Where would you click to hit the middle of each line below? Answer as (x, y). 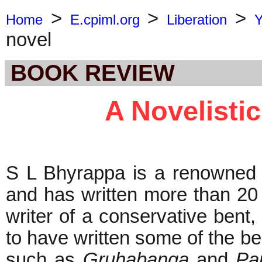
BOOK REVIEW (93, 73)
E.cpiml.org (105, 20)
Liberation (197, 20)
